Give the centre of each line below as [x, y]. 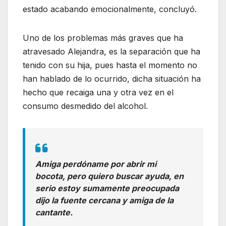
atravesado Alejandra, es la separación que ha [111, 51]
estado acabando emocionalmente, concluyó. [110, 9]
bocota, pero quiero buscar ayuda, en [109, 176]
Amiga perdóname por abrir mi [96, 164]
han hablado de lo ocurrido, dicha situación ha [112, 78]
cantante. [54, 212]
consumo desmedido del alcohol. [85, 106]
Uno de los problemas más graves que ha [103, 38]
